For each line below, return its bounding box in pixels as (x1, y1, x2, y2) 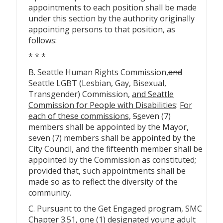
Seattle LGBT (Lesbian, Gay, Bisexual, (28, 77, 166, 89)
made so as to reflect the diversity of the (28, 176, 178, 187)
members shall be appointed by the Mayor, (28, 121, 189, 132)
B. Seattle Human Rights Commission (28, 66, 166, 78)
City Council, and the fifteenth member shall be (28, 143, 203, 154)
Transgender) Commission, (28, 88, 132, 100)
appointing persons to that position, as (28, 23, 175, 35)
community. (28, 187, 71, 198)
